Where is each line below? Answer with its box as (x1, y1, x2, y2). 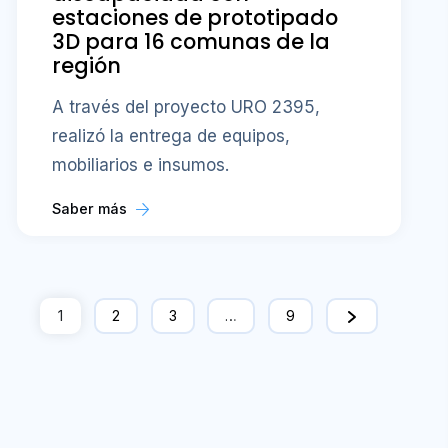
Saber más (52, 199, 132, 217)
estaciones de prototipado (52, 3, 339, 33)
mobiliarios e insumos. (52, 154, 230, 175)
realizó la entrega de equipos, (52, 125, 291, 146)
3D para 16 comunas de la (52, 27, 331, 57)
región (52, 51, 122, 81)
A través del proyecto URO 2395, (52, 96, 321, 117)
